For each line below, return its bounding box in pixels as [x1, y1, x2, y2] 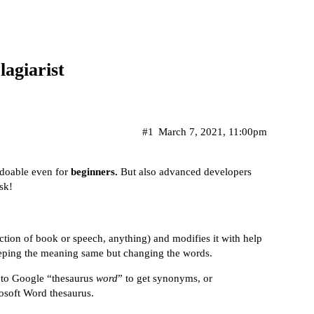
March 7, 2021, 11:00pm [158, 125, 267, 137]
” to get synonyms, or [118, 273, 212, 285]
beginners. [71, 165, 118, 177]
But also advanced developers [118, 165, 252, 177]
